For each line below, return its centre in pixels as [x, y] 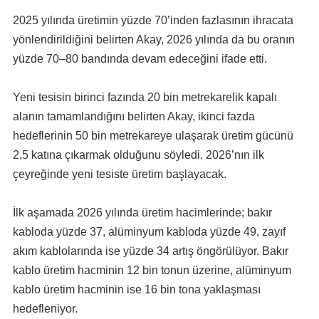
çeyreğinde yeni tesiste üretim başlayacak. [119, 174]
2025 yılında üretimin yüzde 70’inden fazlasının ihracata [153, 20]
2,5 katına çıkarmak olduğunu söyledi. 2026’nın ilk [138, 155]
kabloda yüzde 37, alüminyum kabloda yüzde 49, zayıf [149, 232]
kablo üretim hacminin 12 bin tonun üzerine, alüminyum [152, 271]
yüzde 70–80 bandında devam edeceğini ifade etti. [140, 58]
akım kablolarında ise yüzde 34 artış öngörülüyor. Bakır [150, 251]
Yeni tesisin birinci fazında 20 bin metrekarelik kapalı [145, 98]
